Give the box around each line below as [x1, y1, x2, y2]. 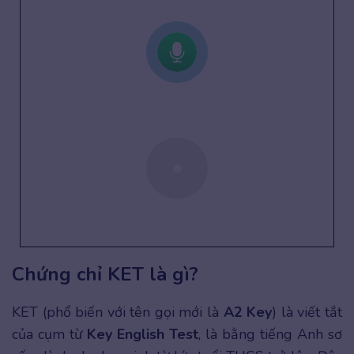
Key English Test [87, 325, 198, 345]
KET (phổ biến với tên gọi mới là [12, 303, 224, 322]
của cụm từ [12, 325, 87, 345]
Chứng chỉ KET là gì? [12, 262, 198, 288]
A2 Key [223, 303, 273, 322]
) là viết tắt [272, 303, 343, 322]
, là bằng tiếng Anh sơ [198, 325, 342, 345]
